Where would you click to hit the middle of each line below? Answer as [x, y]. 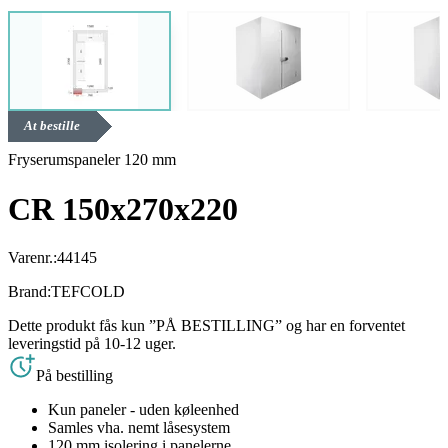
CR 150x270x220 [123, 208]
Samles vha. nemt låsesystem [139, 428]
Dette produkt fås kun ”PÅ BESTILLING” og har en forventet [206, 326]
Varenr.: [32, 258]
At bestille [52, 126]
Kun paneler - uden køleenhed [143, 410]
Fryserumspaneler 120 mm [92, 160]
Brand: [29, 292]
